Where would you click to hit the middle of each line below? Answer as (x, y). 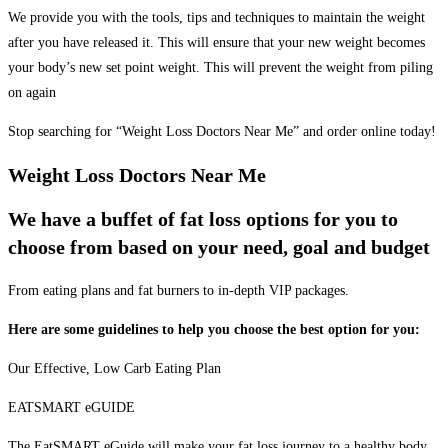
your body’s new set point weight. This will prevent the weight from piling (220, 68)
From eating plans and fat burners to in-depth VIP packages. (178, 290)
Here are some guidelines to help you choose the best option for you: (214, 329)
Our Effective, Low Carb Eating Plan (114, 368)
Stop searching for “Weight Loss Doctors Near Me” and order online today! (222, 132)
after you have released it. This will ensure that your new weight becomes (216, 43)
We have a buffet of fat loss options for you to (203, 219)
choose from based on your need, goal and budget (219, 247)
